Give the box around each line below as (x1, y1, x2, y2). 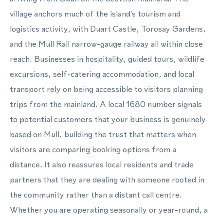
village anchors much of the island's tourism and (10, 8, 181, 19)
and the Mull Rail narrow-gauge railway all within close (10, 38, 203, 50)
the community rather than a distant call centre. (10, 189, 182, 200)
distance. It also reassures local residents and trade (10, 159, 194, 170)
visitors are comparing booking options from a (10, 144, 176, 155)
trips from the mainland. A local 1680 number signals (10, 98, 202, 110)
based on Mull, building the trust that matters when (10, 128, 196, 140)
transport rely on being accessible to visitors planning (10, 83, 203, 95)
